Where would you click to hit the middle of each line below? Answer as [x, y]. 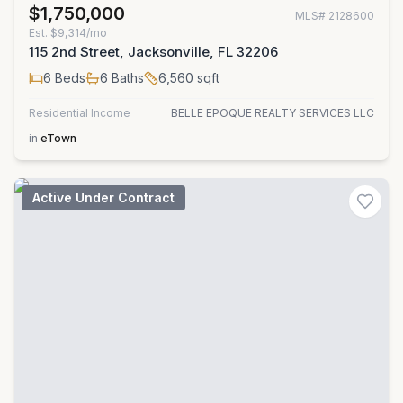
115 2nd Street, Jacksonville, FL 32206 [153, 52]
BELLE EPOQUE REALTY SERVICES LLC [273, 113]
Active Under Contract [103, 197]
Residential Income [80, 113]
